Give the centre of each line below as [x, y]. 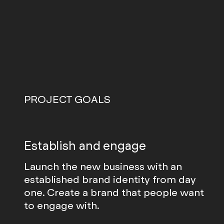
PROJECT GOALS [67, 99]
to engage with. [62, 205]
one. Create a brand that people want [114, 192]
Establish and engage [85, 146]
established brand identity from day [110, 179]
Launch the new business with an [103, 166]
